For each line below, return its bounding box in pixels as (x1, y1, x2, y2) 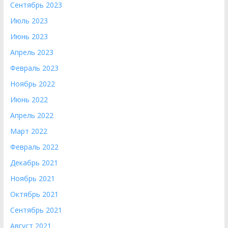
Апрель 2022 (10, 110, 53, 120)
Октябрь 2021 (10, 189, 59, 199)
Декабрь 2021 (10, 158, 58, 167)
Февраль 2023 (10, 63, 59, 73)
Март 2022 (10, 126, 47, 136)
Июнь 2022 (10, 95, 48, 104)
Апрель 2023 (10, 47, 53, 57)
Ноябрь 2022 (10, 79, 55, 89)
